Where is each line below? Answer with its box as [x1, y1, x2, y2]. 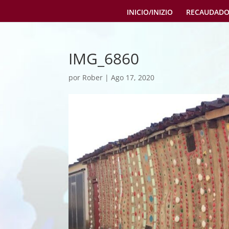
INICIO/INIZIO [126, 7, 173, 17]
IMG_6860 [68, 48, 140, 69]
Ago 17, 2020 [111, 73, 155, 82]
